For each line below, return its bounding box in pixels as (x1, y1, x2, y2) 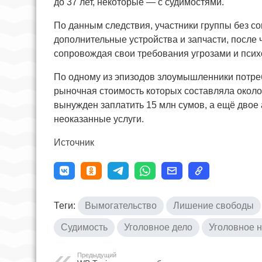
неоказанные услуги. (54, 113, 144, 124)
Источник (54, 137, 94, 147)
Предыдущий (77, 251, 116, 258)
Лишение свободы (173, 200, 254, 211)
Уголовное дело (124, 222, 192, 232)
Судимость (61, 222, 108, 232)
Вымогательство (85, 200, 157, 211)
